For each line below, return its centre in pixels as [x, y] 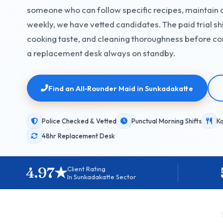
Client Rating [86, 169]
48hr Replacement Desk [78, 136]
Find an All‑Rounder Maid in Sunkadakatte [121, 88]
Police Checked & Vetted [79, 121]
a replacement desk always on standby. [101, 53]
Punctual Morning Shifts [166, 121]
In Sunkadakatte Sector [102, 177]
